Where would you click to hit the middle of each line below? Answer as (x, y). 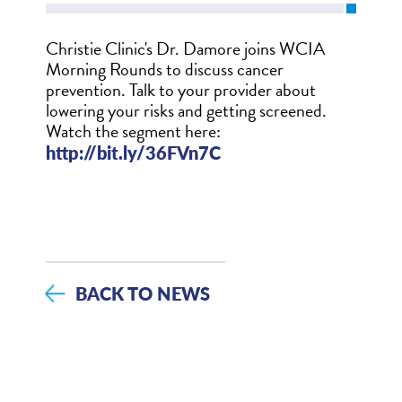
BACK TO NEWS (143, 293)
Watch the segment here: (133, 131)
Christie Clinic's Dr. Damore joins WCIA (185, 48)
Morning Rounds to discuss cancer (164, 69)
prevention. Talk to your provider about (180, 89)
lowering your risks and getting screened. (186, 110)
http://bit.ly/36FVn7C (133, 152)
